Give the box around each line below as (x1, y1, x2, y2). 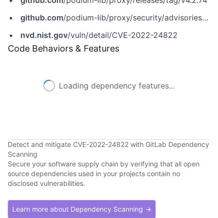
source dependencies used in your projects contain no (8, 169, 180, 178)
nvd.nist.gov (20, 30, 68, 40)
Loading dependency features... (59, 81, 175, 91)
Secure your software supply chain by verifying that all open (8, 160, 200, 168)
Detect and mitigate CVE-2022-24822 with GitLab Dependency (8, 140, 209, 148)
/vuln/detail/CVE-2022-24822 (68, 30, 178, 40)
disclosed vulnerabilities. (8, 179, 85, 187)
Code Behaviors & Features (8, 43, 119, 54)
